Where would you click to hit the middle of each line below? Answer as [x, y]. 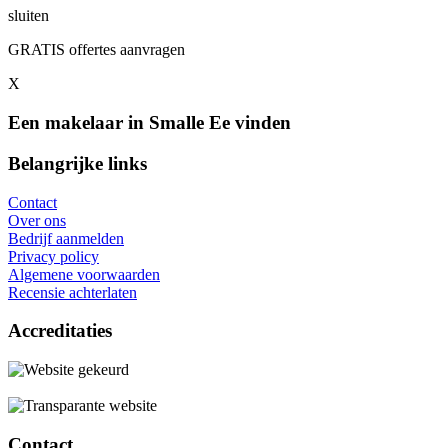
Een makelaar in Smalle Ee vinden [149, 123]
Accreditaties [60, 331]
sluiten [28, 16]
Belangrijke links [77, 163]
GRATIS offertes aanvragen [96, 50]
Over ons [37, 220]
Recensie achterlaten [72, 292]
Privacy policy [53, 256]
